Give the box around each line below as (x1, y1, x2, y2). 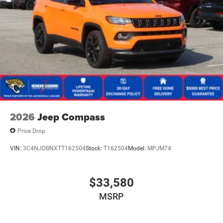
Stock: (86, 144, 104, 152)
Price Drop (17, 127, 45, 134)
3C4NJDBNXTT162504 (23, 144, 86, 152)
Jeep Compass (37, 110, 105, 125)
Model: (128, 144, 147, 152)
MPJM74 (147, 144, 171, 152)
